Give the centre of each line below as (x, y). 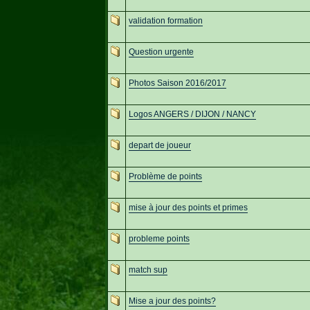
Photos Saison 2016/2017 (177, 83)
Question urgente (161, 52)
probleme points (159, 238)
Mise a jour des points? (172, 301)
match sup (148, 270)
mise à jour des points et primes (188, 207)
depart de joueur (159, 145)
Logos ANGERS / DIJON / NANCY (192, 114)
